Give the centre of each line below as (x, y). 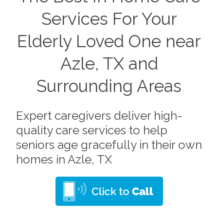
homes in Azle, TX (64, 160)
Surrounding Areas (109, 86)
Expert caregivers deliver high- (99, 116)
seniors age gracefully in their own (109, 145)
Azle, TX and (109, 63)
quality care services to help (91, 130)
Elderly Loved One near (109, 41)
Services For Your (109, 18)
